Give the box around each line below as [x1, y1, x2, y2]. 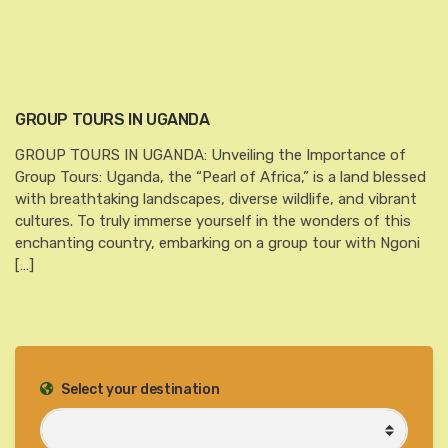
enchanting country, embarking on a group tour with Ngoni [15, 233, 420, 252]
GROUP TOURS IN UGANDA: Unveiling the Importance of [15, 145, 406, 164]
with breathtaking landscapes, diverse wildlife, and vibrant [15, 189, 417, 208]
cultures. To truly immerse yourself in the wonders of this [15, 211, 411, 230]
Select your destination [58, 380, 220, 398]
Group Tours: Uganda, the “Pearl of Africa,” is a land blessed [15, 167, 426, 186]
